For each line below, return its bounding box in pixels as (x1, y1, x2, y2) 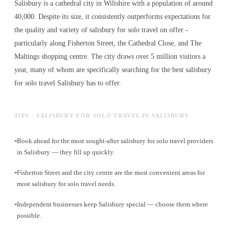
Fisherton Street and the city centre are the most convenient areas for (17, 169, 205, 177)
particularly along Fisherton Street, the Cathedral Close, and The (14, 39, 201, 48)
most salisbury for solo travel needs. (17, 180, 116, 188)
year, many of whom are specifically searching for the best (14, 66, 186, 74)
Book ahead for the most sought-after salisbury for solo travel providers (17, 137, 213, 145)
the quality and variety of (14, 26, 89, 34)
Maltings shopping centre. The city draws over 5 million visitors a (14, 53, 205, 61)
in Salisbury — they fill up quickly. (17, 148, 114, 156)
